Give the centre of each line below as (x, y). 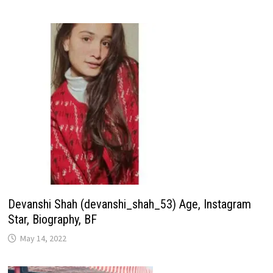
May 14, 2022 (43, 238)
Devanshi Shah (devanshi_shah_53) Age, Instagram (129, 204)
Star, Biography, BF (52, 219)
